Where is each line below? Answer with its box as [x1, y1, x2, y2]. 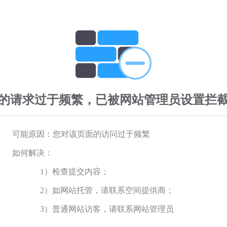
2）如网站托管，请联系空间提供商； [40, 185, 174, 195]
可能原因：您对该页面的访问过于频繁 [12, 129, 150, 138]
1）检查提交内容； [40, 167, 109, 176]
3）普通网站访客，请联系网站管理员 [40, 204, 174, 213]
